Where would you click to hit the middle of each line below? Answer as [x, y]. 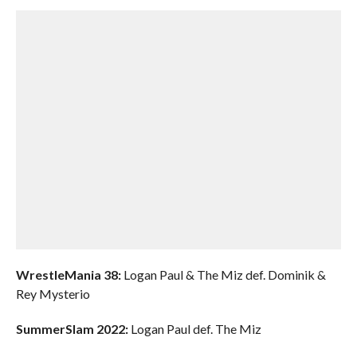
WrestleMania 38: [68, 275]
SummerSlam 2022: [72, 329]
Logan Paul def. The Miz [194, 329]
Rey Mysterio [53, 294]
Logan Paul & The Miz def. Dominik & [223, 275]
